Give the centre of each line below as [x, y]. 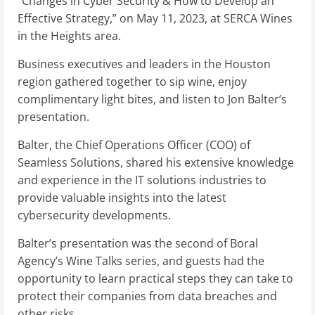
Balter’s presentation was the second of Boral [138, 244]
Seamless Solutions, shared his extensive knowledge [156, 163]
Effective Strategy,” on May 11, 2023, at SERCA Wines [155, 19]
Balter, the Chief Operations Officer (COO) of [134, 145]
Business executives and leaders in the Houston [144, 64]
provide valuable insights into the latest [122, 198]
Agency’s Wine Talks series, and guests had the [141, 261]
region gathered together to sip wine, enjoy [132, 82]
